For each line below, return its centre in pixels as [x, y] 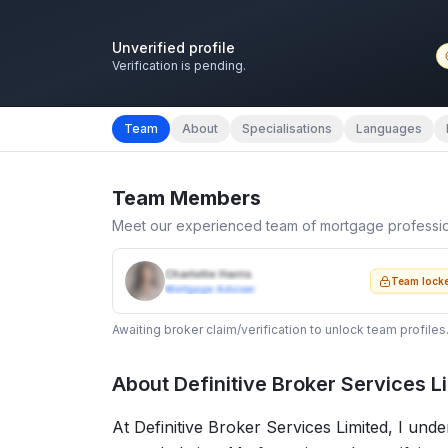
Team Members [186, 198]
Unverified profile [173, 48]
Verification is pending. [179, 66]
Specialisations [287, 129]
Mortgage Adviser [210, 289]
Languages [389, 129]
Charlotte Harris [208, 274]
